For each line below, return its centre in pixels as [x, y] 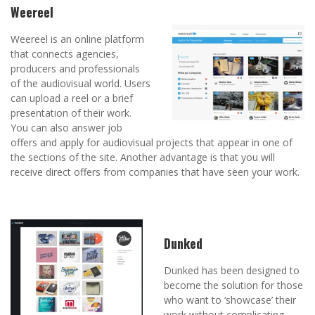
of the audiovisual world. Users [81, 84]
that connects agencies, [65, 54]
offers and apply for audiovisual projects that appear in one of [152, 143]
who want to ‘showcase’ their [230, 300]
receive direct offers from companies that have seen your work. [155, 172]
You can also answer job [66, 128]
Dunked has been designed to [232, 271]
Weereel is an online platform [77, 39]
